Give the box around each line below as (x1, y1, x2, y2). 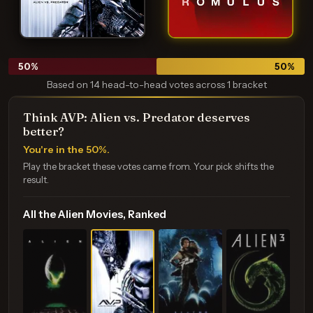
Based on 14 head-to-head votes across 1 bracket (46, 79, 267, 90)
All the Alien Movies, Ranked (23, 208, 166, 221)
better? (23, 124, 64, 138)
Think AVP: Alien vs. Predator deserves (23, 110, 250, 124)
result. (23, 174, 49, 185)
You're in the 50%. (23, 143, 110, 156)
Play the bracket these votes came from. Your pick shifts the (23, 161, 274, 172)
